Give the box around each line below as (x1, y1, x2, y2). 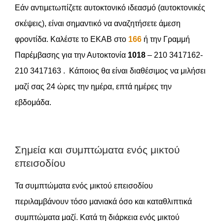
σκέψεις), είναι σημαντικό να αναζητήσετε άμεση (15, 19, 181, 28)
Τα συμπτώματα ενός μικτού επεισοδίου (15, 182, 153, 190)
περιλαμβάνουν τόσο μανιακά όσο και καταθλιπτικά (15, 197, 192, 206)
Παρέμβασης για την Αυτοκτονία (15, 51, 128, 59)
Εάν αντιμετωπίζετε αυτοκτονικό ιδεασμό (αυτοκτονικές (15, 3, 205, 12)
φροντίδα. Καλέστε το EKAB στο (15, 35, 128, 43)
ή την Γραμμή (144, 35, 190, 43)
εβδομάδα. (15, 98, 51, 107)
